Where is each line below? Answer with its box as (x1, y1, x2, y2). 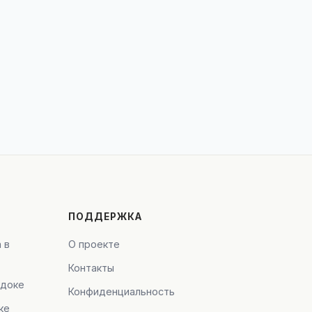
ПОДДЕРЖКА (68, 211, 143, 223)
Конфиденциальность (68, 286, 175, 298)
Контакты (68, 262, 115, 274)
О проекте (68, 238, 120, 251)
